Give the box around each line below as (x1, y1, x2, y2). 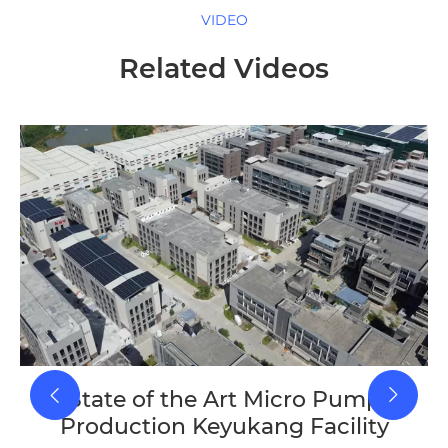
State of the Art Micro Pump (67, 386, 381, 414)
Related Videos (119, 52, 329, 85)
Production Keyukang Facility (59, 413, 389, 441)
